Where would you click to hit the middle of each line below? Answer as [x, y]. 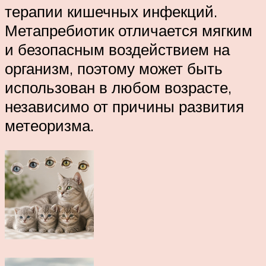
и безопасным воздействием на [117, 50]
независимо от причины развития [124, 107]
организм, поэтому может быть [114, 69]
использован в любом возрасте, [118, 88]
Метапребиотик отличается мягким [129, 31]
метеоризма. [49, 126]
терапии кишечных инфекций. [111, 12]
